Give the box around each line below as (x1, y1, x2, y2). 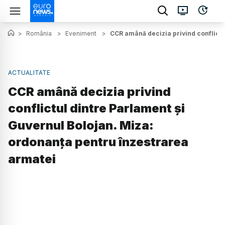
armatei (8, 152, 56, 167)
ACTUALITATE (8, 69, 50, 76)
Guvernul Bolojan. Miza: (8, 118, 154, 133)
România (26, 30, 52, 37)
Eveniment (65, 30, 96, 37)
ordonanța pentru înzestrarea (8, 135, 188, 150)
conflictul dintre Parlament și (8, 101, 185, 116)
